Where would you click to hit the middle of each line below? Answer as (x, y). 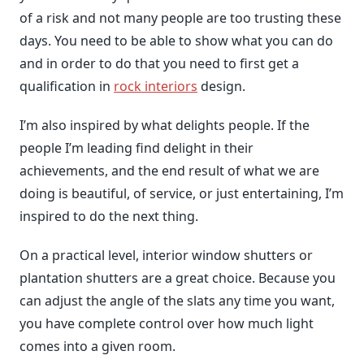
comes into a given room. (97, 346)
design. (221, 86)
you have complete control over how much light (167, 323)
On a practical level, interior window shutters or (166, 255)
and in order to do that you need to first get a (159, 63)
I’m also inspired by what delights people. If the (165, 125)
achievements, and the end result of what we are (169, 171)
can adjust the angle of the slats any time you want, (177, 301)
